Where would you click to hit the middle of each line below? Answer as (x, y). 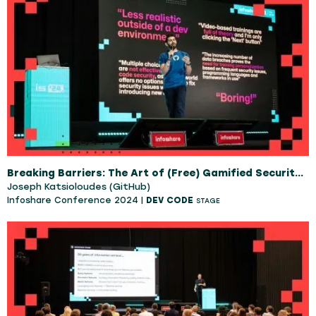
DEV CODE (170, 200)
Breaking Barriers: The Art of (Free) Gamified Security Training (299, 173)
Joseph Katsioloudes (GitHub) (79, 186)
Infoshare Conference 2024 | (77, 200)
